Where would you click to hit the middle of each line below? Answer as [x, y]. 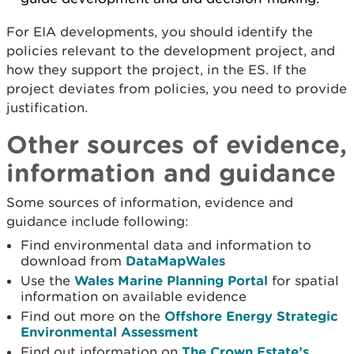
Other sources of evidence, [177, 144]
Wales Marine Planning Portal [171, 280]
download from [73, 261]
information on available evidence [134, 296]
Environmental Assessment [109, 331]
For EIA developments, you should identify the [160, 32]
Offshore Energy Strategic [251, 316]
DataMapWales [175, 260]
